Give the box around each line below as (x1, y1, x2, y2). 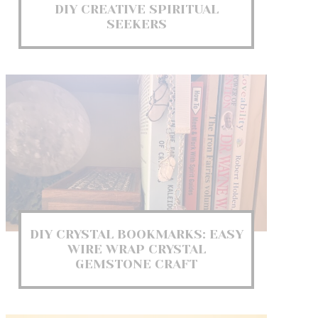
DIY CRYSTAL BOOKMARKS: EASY (29, 226, 243, 241)
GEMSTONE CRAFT (75, 256, 197, 271)
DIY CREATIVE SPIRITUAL (54, 1, 219, 16)
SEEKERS (106, 16, 167, 31)
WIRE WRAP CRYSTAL (67, 241, 206, 256)
